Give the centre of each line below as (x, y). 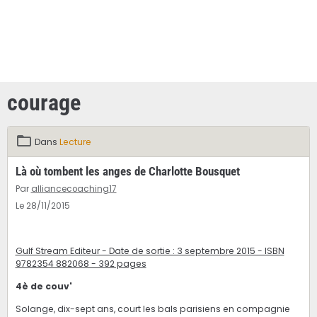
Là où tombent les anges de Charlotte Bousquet (127, 172)
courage (44, 102)
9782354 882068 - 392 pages (81, 264)
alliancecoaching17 (74, 189)
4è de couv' (44, 287)
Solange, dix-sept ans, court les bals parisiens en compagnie (152, 309)
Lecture (75, 142)
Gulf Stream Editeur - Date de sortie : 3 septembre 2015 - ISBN (150, 251)
